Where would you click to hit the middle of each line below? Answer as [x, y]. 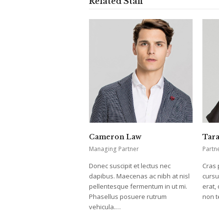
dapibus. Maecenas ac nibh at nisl [139, 176]
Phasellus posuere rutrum [128, 197]
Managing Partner [114, 149]
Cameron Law [115, 137]
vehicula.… [105, 207]
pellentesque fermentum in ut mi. [138, 186]
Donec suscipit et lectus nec [130, 166]
